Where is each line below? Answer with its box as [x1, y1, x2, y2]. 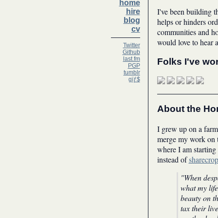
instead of [157, 154, 189, 164]
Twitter [123, 42, 140, 49]
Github [122, 49, 140, 55]
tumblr [123, 69, 140, 76]
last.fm [123, 55, 140, 62]
